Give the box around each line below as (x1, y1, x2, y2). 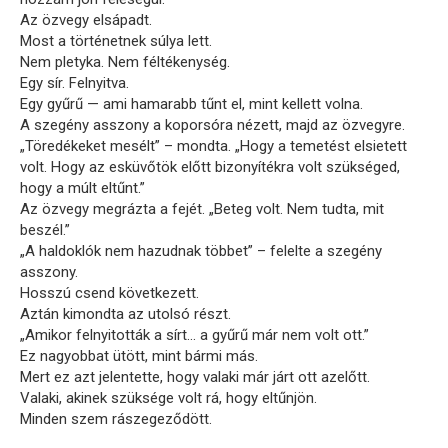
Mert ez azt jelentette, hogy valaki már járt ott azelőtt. (20, 367, 370, 386)
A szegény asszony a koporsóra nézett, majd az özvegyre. (20, 115, 405, 134)
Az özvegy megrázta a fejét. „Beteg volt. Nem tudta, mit (20, 199, 384, 218)
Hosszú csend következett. (20, 283, 199, 302)
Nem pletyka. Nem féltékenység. (20, 52, 230, 71)
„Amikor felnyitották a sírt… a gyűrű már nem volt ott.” (20, 325, 369, 344)
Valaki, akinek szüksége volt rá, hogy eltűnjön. (20, 388, 317, 407)
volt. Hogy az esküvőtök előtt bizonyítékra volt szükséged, (20, 157, 400, 176)
